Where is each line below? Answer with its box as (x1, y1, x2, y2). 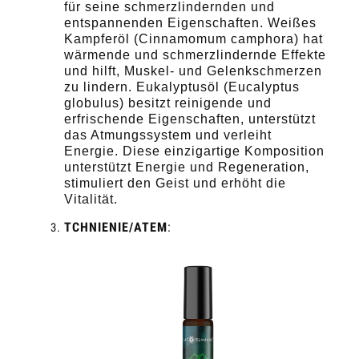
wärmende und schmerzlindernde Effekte (64, 47, 326, 62)
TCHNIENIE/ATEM (64, 219, 167, 235)
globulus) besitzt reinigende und (64, 95, 272, 110)
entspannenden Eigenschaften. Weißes (64, 15, 317, 30)
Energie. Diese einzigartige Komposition (64, 143, 325, 158)
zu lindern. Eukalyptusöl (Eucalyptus (64, 79, 300, 94)
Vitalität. (64, 192, 118, 206)
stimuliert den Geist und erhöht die (64, 175, 286, 190)
